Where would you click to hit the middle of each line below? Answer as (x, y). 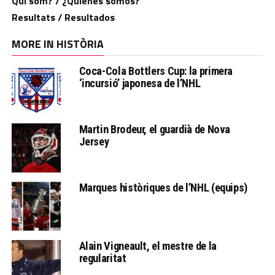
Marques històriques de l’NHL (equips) (163, 187)
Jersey (94, 141)
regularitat (103, 258)
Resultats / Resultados (63, 17)
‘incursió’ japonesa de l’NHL (140, 83)
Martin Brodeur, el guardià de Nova (155, 129)
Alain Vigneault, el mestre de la (148, 246)
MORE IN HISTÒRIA (57, 44)
